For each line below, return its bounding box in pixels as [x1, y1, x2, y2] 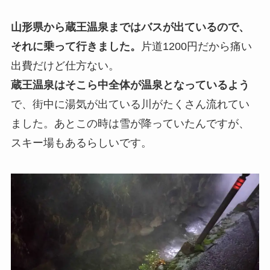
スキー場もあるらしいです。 [10, 136, 152, 149]
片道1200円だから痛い [140, 40, 252, 52]
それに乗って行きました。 [10, 40, 141, 52]
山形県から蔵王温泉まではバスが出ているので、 [10, 20, 250, 33]
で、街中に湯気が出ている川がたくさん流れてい [10, 98, 250, 110]
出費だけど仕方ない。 [10, 59, 119, 72]
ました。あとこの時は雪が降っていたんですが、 [10, 117, 250, 130]
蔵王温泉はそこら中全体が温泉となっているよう [10, 78, 250, 91]
